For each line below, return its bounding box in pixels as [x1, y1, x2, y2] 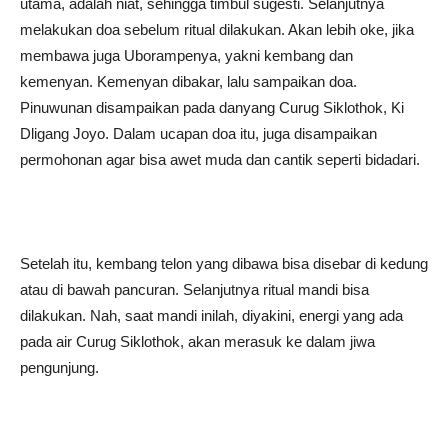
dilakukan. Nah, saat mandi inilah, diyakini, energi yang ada [20, 307, 403, 324]
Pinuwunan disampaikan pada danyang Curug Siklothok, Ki [20, 99, 404, 116]
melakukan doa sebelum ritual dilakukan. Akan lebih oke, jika [20, 21, 414, 38]
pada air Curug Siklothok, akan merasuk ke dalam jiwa [20, 333, 375, 350]
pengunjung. [20, 359, 99, 376]
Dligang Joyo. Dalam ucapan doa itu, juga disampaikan [20, 125, 377, 142]
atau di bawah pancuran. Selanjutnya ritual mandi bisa [20, 281, 369, 298]
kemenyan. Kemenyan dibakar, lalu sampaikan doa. [20, 73, 357, 90]
